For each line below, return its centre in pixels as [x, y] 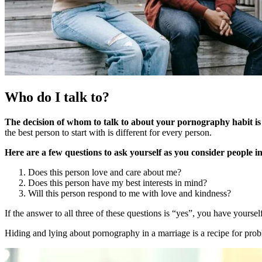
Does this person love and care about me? [105, 172]
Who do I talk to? [57, 97]
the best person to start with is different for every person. [109, 132]
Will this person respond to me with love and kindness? [130, 193]
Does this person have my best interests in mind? [118, 182]
